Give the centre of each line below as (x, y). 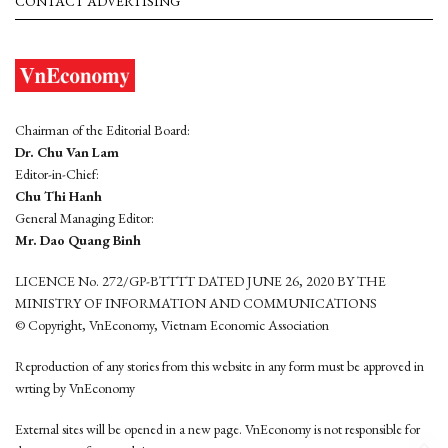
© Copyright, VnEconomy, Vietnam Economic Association (172, 325)
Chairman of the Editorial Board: (102, 130)
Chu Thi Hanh (58, 196)
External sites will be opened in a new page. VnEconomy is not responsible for (217, 429)
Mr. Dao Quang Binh (78, 240)
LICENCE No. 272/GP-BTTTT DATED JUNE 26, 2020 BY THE (200, 281)
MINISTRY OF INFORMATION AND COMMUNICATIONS (196, 303)
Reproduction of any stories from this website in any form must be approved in (219, 366)
